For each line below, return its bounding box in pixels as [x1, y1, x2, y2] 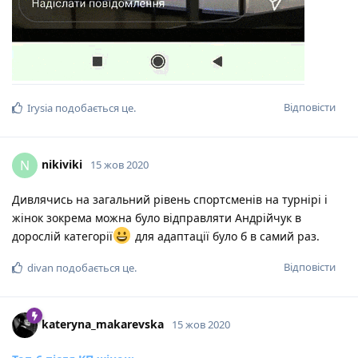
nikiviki [42, 156, 82, 172]
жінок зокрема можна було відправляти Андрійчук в [12, 210, 301, 226]
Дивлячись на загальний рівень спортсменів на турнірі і [12, 192, 328, 208]
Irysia [27, 101, 53, 116]
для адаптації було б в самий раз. [131, 229, 320, 245]
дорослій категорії [12, 229, 113, 245]
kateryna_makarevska [42, 316, 164, 332]
